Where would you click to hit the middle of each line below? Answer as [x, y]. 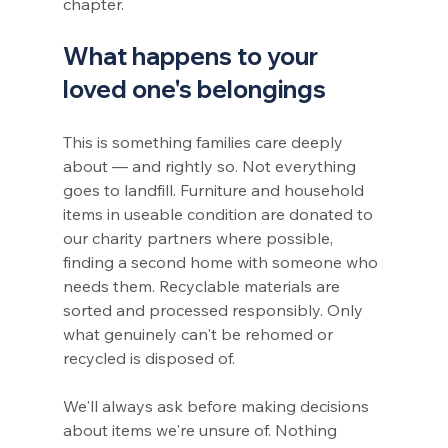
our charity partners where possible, [199, 237]
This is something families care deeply [204, 141]
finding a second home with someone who [222, 261]
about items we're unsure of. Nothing [201, 429]
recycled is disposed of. [148, 357]
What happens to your [192, 55]
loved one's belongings [194, 88]
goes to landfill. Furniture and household [215, 189]
